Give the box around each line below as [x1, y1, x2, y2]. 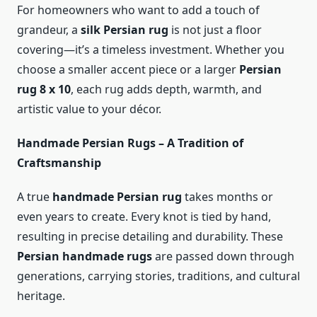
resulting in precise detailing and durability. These [17, 229, 283, 245]
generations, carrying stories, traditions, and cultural [17, 268, 300, 284]
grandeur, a [17, 22, 81, 38]
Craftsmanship [17, 155, 101, 171]
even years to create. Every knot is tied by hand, [17, 209, 271, 225]
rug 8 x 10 [17, 81, 71, 98]
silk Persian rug [81, 22, 168, 38]
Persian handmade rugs [17, 248, 152, 265]
